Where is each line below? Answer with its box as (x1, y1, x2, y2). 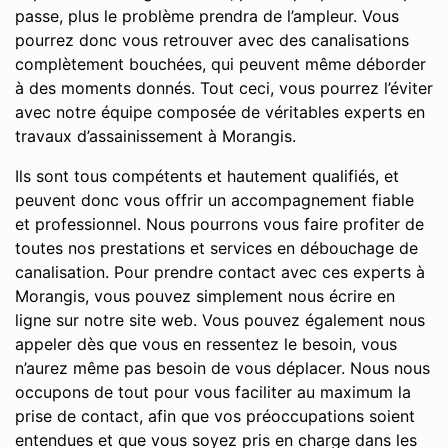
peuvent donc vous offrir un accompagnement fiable (15, 190, 414, 210)
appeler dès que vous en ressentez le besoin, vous (15, 334, 397, 354)
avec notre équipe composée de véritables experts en (15, 102, 425, 122)
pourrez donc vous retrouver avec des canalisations (15, 30, 409, 50)
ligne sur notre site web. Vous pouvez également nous (15, 310, 425, 330)
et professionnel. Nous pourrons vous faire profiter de (15, 214, 424, 234)
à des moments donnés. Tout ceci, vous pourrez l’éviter (15, 78, 433, 98)
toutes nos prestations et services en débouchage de (15, 238, 418, 258)
